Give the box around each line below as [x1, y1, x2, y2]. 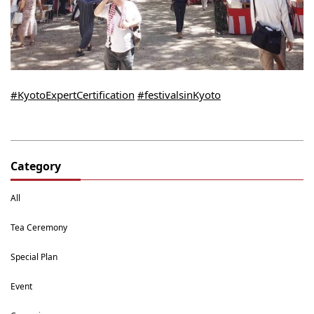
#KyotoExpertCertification [11, 88, 135, 102]
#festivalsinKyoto [137, 88, 221, 102]
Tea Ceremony [11, 221, 67, 234]
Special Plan [11, 251, 57, 264]
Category [11, 158, 61, 175]
